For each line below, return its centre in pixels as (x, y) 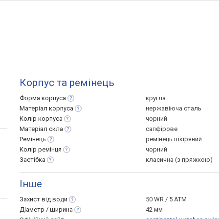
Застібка (33, 160)
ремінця (50, 149)
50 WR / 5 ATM (166, 199)
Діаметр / (35, 209)
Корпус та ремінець (67, 83)
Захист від (36, 199)
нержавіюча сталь (174, 108)
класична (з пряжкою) (179, 160)
